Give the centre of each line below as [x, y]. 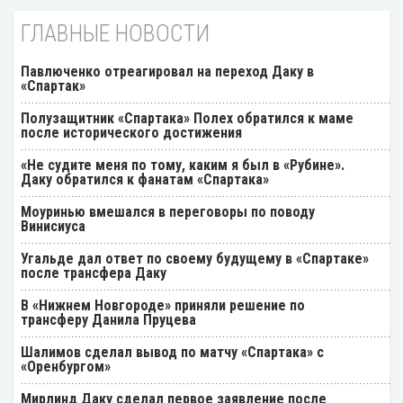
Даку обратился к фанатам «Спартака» [145, 180]
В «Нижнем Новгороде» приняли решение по [163, 306]
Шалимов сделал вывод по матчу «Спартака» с [172, 353]
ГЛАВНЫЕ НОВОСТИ [115, 34]
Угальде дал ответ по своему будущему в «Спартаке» [195, 259]
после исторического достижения [131, 133]
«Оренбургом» [66, 367]
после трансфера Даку [94, 273]
